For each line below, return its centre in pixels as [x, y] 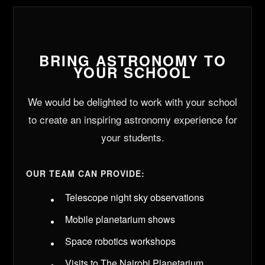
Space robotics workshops [120, 241]
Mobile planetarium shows [120, 219]
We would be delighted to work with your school [132, 102]
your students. [132, 137]
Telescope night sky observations [134, 198]
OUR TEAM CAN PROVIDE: [85, 174]
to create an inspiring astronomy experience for [132, 119]
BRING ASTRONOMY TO [132, 61]
